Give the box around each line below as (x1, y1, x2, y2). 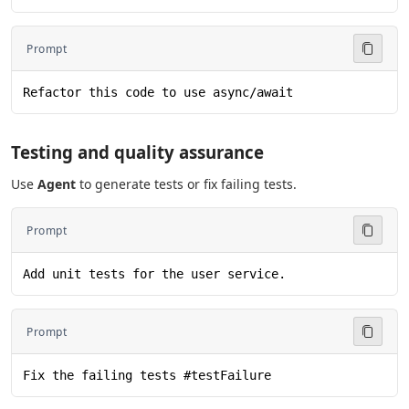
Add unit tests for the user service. (23, 267, 286, 281)
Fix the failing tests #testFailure (23, 368, 271, 383)
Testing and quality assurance (11, 141, 264, 163)
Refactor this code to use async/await (23, 85, 293, 100)
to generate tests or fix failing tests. (76, 175, 297, 193)
